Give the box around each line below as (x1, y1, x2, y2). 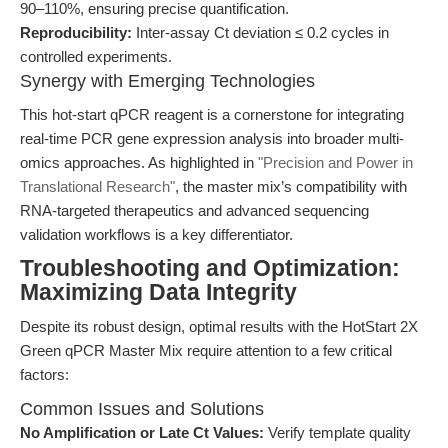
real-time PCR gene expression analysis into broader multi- (20, 130, 404, 147)
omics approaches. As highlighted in (20, 154, 258, 171)
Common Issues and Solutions (20, 399, 264, 419)
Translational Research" (20, 178, 175, 195)
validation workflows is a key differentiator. (20, 226, 293, 243)
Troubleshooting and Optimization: (20, 256, 400, 281)
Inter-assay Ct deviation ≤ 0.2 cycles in (132, 24, 389, 41)
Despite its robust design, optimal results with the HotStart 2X (20, 318, 418, 335)
